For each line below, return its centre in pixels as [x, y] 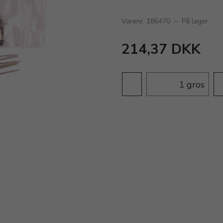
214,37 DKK [161, 49]
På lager [195, 21]
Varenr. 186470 [146, 21]
